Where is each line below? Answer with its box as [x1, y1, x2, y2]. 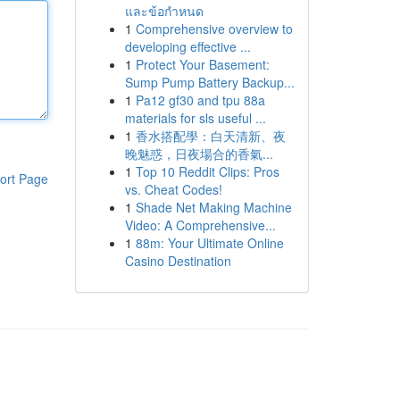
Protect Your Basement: [135, 55, 270, 73]
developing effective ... [124, 37, 251, 55]
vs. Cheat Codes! [124, 180, 222, 198]
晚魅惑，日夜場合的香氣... [124, 145, 273, 162]
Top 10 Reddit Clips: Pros [135, 162, 279, 180]
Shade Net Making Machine [135, 198, 292, 216]
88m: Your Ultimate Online [135, 234, 284, 252]
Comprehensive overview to [135, 20, 293, 37]
